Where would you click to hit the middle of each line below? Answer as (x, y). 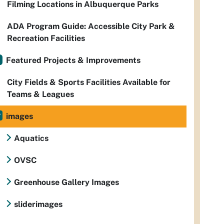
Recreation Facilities (46, 38)
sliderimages (38, 204)
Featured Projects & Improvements (73, 60)
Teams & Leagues (40, 94)
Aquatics (31, 138)
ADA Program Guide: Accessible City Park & (91, 26)
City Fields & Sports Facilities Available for (89, 82)
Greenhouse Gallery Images (66, 182)
